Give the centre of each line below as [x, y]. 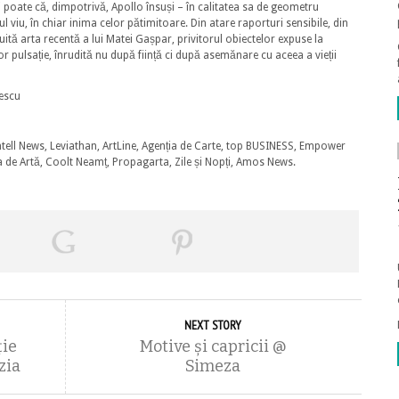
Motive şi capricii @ [213, 346]
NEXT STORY [213, 325]
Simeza [213, 366]
